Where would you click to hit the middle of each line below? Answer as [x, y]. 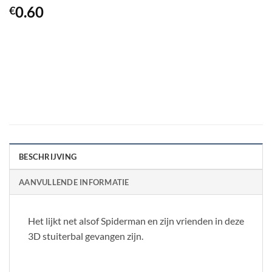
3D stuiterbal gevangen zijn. [86, 236]
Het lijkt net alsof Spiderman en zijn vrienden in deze [136, 221]
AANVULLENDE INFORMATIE [74, 182]
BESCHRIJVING [48, 157]
